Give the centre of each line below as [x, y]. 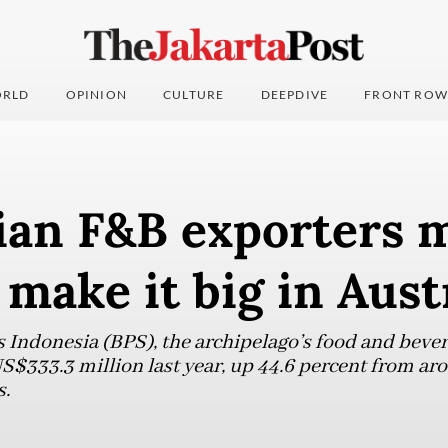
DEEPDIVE [294, 95]
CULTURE [194, 95]
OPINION [96, 95]
